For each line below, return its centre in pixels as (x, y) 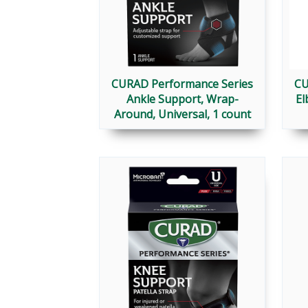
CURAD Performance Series (182, 84)
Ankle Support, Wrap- (182, 99)
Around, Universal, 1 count (182, 114)
